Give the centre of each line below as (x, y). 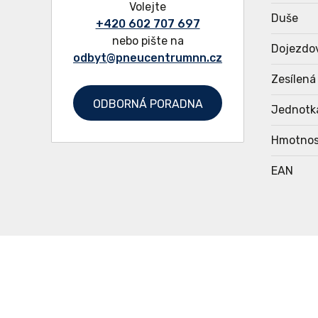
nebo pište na (148, 40)
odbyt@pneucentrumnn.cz (148, 57)
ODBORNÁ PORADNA (148, 104)
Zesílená (293, 79)
